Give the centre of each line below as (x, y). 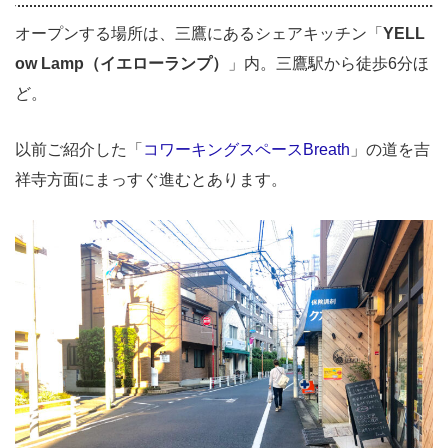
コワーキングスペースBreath (246, 149)
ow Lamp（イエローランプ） (121, 64)
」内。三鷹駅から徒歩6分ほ (328, 64)
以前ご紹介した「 (79, 149)
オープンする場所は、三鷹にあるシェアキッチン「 (199, 34)
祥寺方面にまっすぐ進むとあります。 (151, 179)
